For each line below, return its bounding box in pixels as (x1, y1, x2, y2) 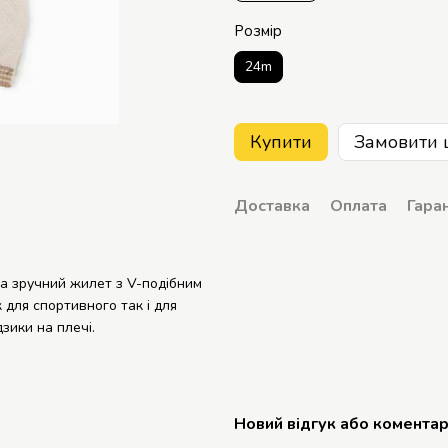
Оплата (330, 195, 387, 217)
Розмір (234, 21, 282, 41)
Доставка (234, 195, 310, 217)
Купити (250, 130, 312, 154)
